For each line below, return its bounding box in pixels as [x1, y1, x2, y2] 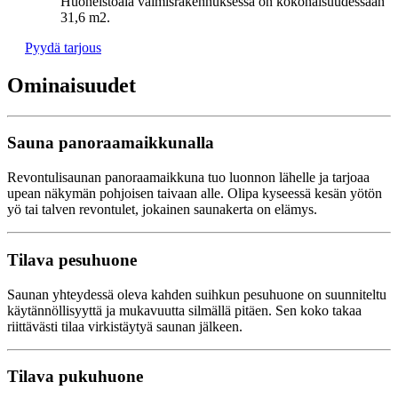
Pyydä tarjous [25, 39, 101, 55]
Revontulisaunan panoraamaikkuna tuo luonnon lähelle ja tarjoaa [7, 170, 370, 186]
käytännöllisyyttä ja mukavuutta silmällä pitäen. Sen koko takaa [7, 302, 362, 318]
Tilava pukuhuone [7, 367, 143, 386]
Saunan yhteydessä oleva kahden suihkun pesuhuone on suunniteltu [7, 286, 386, 302]
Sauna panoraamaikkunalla [7, 133, 214, 153]
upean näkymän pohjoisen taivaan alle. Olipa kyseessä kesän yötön [7, 186, 382, 202]
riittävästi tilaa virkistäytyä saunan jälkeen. [7, 318, 243, 334]
